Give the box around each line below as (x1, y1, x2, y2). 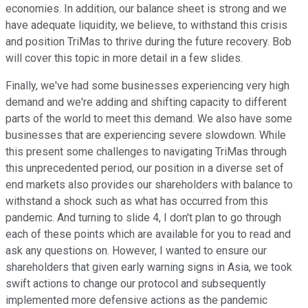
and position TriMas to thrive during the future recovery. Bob (5, 35, 291, 49)
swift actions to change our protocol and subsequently (5, 277, 266, 291)
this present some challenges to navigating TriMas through (5, 145, 287, 159)
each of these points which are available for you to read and (5, 228, 291, 241)
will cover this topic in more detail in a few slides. (5, 52, 243, 65)
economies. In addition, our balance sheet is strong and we (5, 2, 287, 16)
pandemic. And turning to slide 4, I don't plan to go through (5, 211, 281, 225)
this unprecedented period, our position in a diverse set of (5, 162, 284, 175)
